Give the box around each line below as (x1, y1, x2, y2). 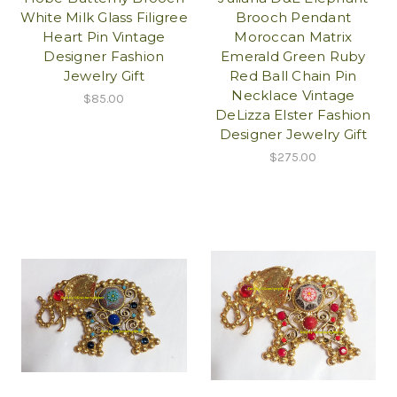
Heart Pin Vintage (43, 28, 166, 46)
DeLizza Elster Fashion (215, 106, 371, 124)
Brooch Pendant (235, 9, 351, 27)
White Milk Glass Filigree (19, 9, 188, 27)
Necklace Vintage (231, 87, 355, 105)
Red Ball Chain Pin (230, 67, 357, 85)
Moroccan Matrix (234, 28, 353, 46)
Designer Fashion (43, 48, 165, 66)
